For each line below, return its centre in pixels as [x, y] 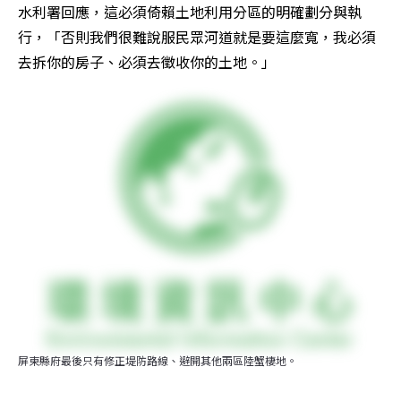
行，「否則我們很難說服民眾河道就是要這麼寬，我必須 [197, 37]
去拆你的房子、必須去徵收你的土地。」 [147, 62]
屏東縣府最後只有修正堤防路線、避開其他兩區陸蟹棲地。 [158, 361]
